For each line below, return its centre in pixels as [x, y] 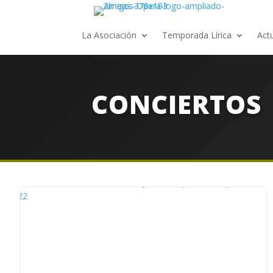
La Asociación [109, 35]
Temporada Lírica [197, 35]
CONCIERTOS [177, 104]
